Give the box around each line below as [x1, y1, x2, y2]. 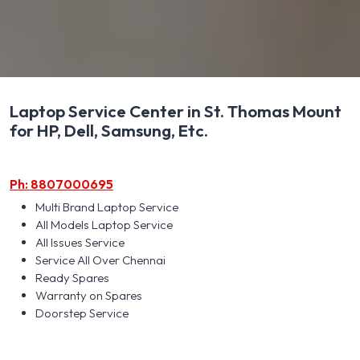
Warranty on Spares [35, 287, 142, 303]
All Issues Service [35, 234, 125, 250]
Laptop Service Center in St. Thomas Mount [10, 100, 342, 121]
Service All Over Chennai [35, 252, 166, 268]
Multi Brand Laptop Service [35, 198, 178, 215]
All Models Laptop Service [35, 216, 173, 232]
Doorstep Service [35, 305, 129, 321]
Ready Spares [35, 269, 109, 285]
